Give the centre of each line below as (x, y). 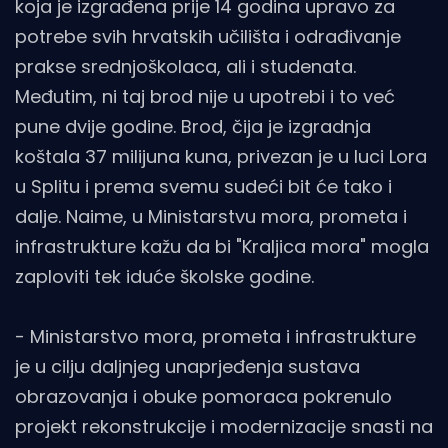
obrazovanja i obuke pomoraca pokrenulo (203, 397)
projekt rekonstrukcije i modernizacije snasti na (224, 427)
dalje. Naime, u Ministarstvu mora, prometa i (211, 217)
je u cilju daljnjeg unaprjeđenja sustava (187, 367)
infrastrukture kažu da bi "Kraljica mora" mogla (222, 247)
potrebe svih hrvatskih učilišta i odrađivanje (208, 37)
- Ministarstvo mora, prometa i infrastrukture (215, 337)
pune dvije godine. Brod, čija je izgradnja (193, 127)
